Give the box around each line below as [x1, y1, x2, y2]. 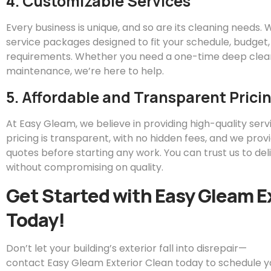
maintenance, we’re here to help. [6, 64, 164, 79]
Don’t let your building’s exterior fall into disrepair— [6, 241, 247, 256]
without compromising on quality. [6, 160, 163, 174]
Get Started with [6, 183, 155, 209]
